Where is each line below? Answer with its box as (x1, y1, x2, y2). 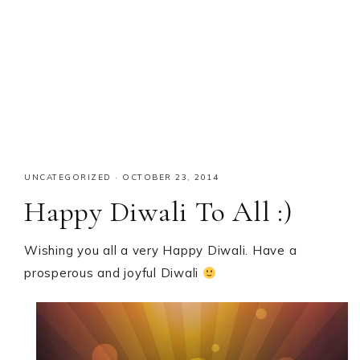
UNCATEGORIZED (24, 172, 112, 182)
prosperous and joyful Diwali (24, 265, 202, 280)
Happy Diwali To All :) (24, 194, 293, 229)
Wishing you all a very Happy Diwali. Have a (24, 243, 297, 258)
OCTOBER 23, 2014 (122, 172, 219, 182)
